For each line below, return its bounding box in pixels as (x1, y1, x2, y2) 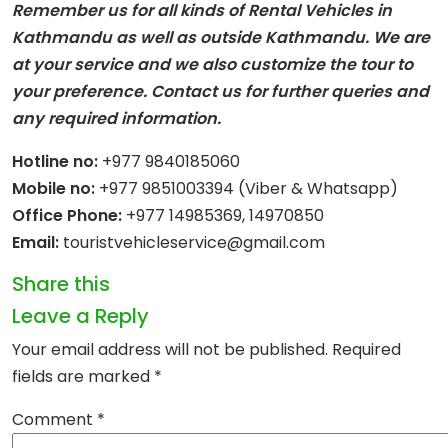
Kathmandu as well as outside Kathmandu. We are (12, 26, 430, 50)
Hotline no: (12, 150, 98, 174)
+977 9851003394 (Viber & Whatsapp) (95, 177, 398, 201)
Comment (12, 408, 97, 432)
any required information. (12, 107, 221, 131)
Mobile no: (12, 177, 95, 201)
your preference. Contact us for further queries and (12, 80, 429, 104)
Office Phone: (12, 204, 122, 228)
